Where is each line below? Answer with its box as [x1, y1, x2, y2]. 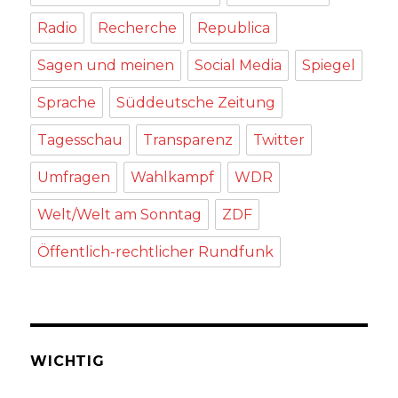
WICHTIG [30, 352, 105, 370]
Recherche [98, 19, 178, 36]
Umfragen [37, 168, 111, 186]
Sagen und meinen [37, 56, 175, 74]
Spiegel [302, 56, 356, 74]
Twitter [253, 131, 306, 148]
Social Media [195, 56, 283, 74]
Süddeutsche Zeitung [116, 93, 276, 111]
